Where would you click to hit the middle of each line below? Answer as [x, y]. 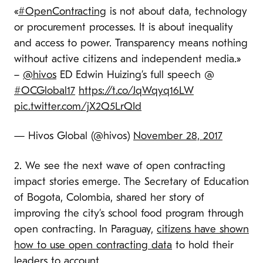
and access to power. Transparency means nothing [131, 44]
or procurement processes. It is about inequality [124, 28]
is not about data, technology [177, 12]
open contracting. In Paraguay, [85, 230]
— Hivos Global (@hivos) [74, 137]
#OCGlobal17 [45, 91]
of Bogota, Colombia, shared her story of [109, 198]
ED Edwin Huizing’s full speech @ [135, 75]
